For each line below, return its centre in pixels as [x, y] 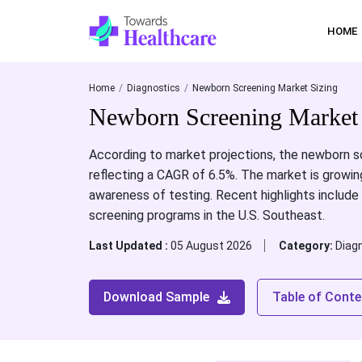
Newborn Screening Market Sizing [265, 88]
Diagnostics [153, 88]
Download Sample [156, 297]
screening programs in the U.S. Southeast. [206, 215]
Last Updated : [129, 246]
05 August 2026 [211, 246]
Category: [307, 246]
